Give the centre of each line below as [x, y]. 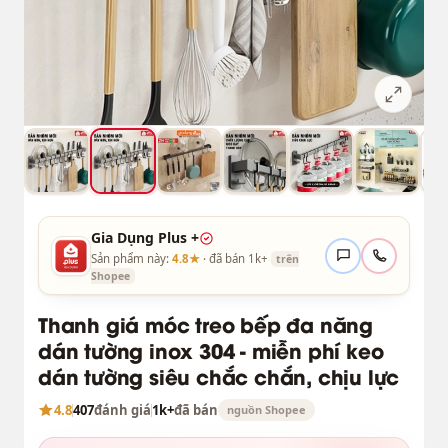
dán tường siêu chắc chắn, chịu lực [218, 376]
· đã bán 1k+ [235, 259]
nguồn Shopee [266, 410]
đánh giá [122, 409]
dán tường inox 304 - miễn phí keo [210, 350]
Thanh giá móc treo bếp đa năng [205, 324]
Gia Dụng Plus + [144, 238]
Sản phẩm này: [131, 259]
